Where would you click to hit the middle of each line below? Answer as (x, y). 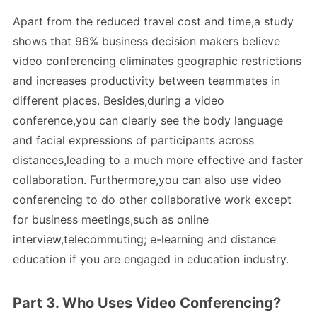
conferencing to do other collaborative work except (152, 200)
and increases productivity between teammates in (146, 81)
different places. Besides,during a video (119, 101)
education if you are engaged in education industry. (151, 259)
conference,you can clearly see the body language (148, 121)
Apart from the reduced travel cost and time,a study (153, 22)
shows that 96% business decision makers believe (146, 41)
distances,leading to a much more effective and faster (158, 160)
